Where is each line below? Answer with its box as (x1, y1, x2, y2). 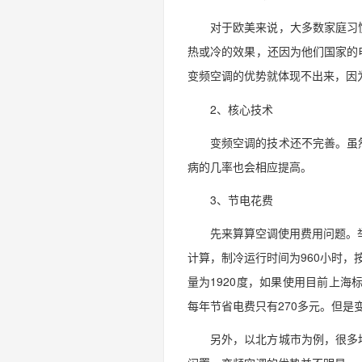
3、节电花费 (210, 191, 273, 208)
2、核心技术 (210, 100, 273, 117)
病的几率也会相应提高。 (187, 158, 312, 175)
